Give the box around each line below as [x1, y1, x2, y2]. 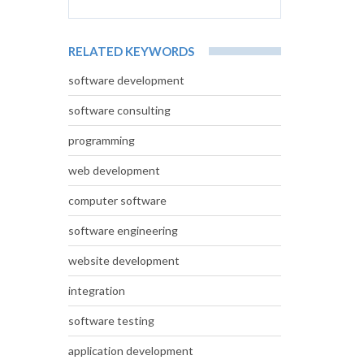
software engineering [67, 223, 178, 238]
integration [67, 284, 125, 298]
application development [67, 344, 193, 358]
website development [67, 253, 180, 268]
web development [67, 163, 160, 178]
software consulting [67, 103, 171, 118]
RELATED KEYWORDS [67, 44, 194, 59]
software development [67, 73, 184, 88]
